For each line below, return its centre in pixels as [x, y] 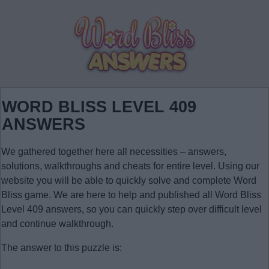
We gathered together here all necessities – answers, [114, 152]
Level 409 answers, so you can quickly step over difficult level [131, 209]
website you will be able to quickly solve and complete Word [129, 180]
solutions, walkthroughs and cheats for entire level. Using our [130, 166]
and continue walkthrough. [57, 224]
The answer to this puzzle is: [62, 248]
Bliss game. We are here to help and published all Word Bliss [131, 195]
